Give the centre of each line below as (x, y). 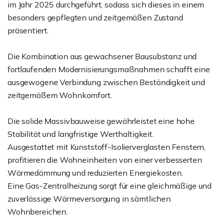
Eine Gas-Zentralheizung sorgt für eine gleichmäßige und (110, 186)
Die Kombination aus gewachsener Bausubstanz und (102, 56)
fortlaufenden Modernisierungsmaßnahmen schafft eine (109, 69)
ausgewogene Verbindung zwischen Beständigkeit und (106, 82)
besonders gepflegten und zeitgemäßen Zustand (95, 17)
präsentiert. (28, 30)
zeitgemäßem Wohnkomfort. (60, 95)
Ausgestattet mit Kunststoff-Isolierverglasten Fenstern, (107, 147)
